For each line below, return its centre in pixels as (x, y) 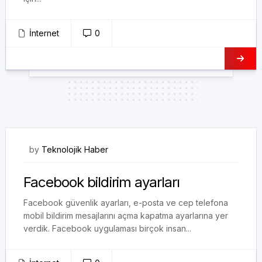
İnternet (44, 33)
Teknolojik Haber (75, 149)
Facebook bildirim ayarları (102, 182)
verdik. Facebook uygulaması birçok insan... (107, 228)
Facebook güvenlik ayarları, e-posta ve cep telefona (126, 203)
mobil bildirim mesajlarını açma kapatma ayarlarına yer (126, 216)
